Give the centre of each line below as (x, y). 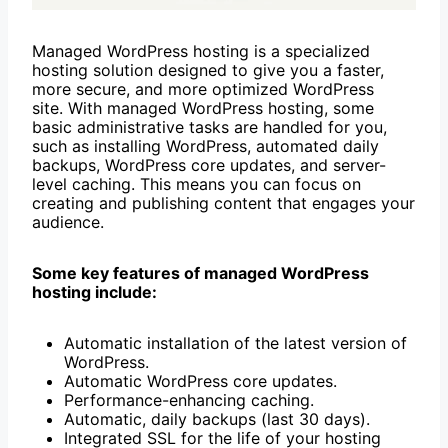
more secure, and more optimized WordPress (203, 89)
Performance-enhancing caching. (189, 400)
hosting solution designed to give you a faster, (208, 70)
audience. (68, 222)
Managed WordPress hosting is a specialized (201, 51)
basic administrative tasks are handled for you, (209, 127)
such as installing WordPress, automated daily (205, 146)
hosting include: (94, 292)
